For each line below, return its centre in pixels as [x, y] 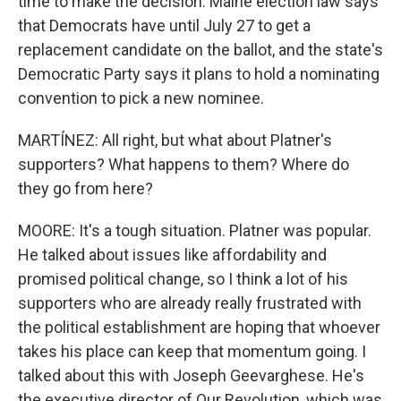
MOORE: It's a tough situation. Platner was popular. [195, 230]
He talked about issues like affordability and [172, 255]
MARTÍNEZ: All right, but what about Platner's [175, 140]
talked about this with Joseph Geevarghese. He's [191, 375]
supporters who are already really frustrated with [190, 303]
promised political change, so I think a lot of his [183, 279]
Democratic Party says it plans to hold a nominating [199, 74]
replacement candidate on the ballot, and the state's [200, 50]
